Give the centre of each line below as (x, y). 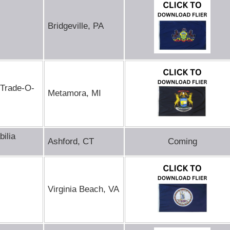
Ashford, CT (71, 141)
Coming (182, 141)
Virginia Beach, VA (83, 189)
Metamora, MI (74, 93)
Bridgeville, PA (76, 26)
